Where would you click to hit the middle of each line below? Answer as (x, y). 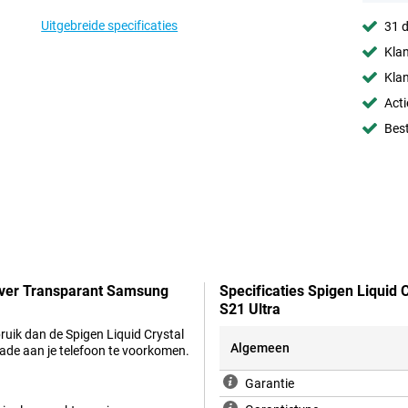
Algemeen (260, 348)
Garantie (270, 384)
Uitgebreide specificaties (110, 25)
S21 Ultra (250, 310)
